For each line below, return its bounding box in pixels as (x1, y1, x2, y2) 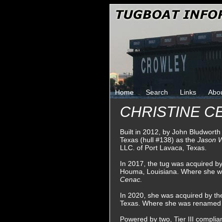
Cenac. (120, 175, 142, 183)
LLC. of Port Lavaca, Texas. (120, 144, 207, 152)
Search (146, 88, 168, 96)
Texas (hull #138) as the (120, 136, 197, 144)
